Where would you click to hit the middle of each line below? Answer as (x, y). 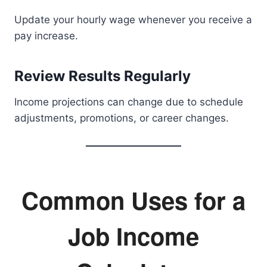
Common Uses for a (133, 200)
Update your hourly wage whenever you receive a (133, 20)
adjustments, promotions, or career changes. (122, 118)
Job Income (133, 236)
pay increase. (46, 36)
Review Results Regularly (103, 76)
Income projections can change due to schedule (129, 102)
